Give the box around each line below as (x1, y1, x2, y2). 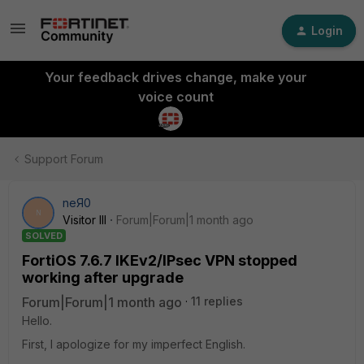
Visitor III (63, 213, 106, 227)
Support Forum (24, 152, 103, 166)
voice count (137, 89, 214, 105)
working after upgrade (22, 269, 184, 286)
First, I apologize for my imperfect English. (22, 337, 245, 351)
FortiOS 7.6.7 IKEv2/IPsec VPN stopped (22, 252, 297, 269)
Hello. (22, 314, 52, 327)
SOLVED (25, 230, 63, 241)
